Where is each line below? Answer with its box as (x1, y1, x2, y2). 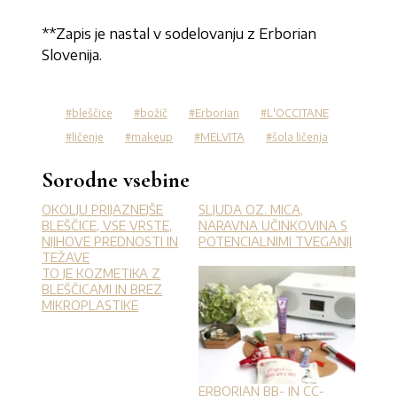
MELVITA (200, 130, 245, 144)
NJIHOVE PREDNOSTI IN (42, 234, 179, 250)
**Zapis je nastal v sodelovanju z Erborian (42, 25, 317, 43)
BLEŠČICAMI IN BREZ (42, 282, 163, 298)
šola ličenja (272, 130, 328, 144)
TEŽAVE (42, 250, 90, 266)
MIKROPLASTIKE (42, 298, 139, 314)
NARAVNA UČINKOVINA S (198, 218, 347, 234)
